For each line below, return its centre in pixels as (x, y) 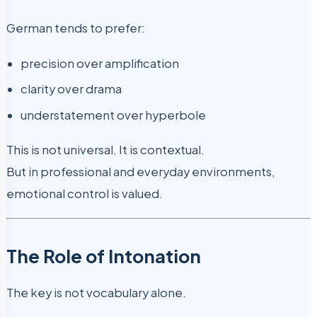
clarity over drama (71, 89)
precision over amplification (100, 63)
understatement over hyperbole (113, 115)
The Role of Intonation (104, 255)
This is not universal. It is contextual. (105, 150)
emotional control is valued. (85, 194)
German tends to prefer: (76, 28)
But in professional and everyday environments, (141, 172)
